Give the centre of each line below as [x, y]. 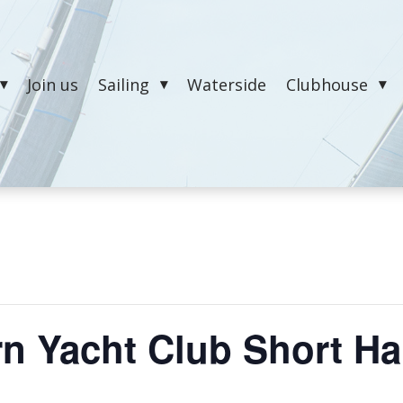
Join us [53, 85]
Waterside [227, 85]
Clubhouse [327, 85]
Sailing [124, 85]
